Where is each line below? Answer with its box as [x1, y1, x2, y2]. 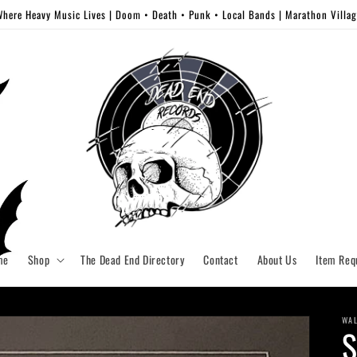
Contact [203, 251, 238, 269]
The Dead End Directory [80, 251, 185, 269]
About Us [257, 251, 297, 269]
